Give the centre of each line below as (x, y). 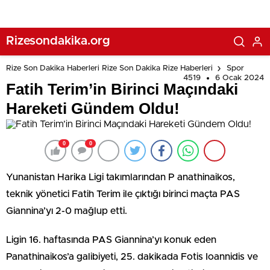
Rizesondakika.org (58, 41)
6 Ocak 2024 (240, 78)
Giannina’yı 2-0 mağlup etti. (67, 211)
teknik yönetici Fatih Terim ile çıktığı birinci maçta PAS (123, 194)
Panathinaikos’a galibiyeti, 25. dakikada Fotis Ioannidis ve (132, 257)
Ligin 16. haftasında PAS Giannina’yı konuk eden (111, 240)
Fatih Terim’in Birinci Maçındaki (122, 89)
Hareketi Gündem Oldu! (93, 108)
